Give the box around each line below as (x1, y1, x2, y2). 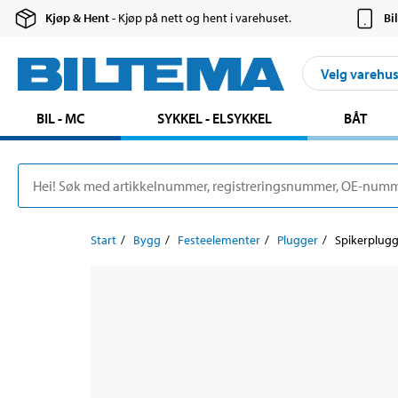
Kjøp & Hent (45, 10, 110, 27)
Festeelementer (178, 232, 260, 249)
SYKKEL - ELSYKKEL (156, 109, 272, 128)
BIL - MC (36, 109, 84, 128)
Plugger (277, 232, 318, 249)
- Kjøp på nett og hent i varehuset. (109, 10, 292, 27)
